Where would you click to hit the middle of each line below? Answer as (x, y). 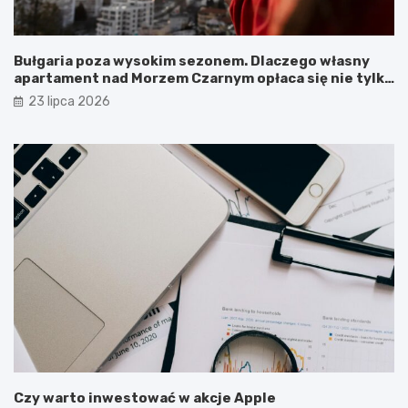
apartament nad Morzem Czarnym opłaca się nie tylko (204, 78)
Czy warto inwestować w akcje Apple (145, 398)
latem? (39, 95)
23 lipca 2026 (69, 101)
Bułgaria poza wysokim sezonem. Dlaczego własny (192, 61)
